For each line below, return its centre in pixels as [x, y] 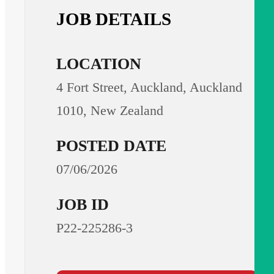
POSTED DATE [112, 146]
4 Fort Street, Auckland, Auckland [150, 87]
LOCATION [99, 64]
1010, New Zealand [110, 111]
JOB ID [83, 205]
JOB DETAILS [114, 19]
